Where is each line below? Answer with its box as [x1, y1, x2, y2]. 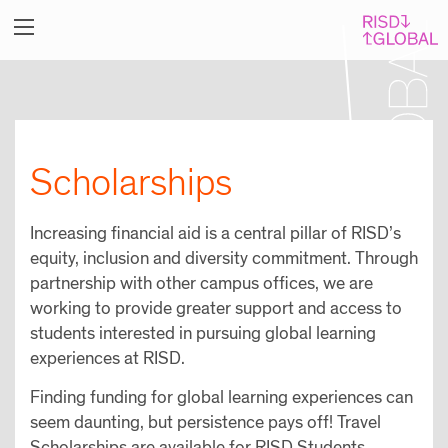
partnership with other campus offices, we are [30, 272, 373, 295]
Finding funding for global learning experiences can [30, 386, 413, 409]
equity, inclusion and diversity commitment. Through [30, 247, 418, 270]
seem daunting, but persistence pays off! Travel [30, 411, 381, 434]
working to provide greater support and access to [30, 297, 402, 320]
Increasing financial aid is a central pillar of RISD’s [30, 222, 401, 245]
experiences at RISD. [30, 347, 185, 370]
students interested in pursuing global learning [30, 322, 376, 345]
